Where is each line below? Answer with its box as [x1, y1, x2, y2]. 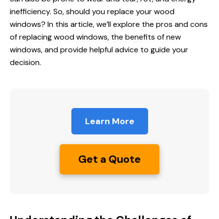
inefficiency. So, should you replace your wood [10, 6, 175, 17]
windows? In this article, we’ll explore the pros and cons [10, 19, 208, 30]
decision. [10, 57, 41, 68]
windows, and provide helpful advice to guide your [10, 44, 188, 55]
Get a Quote [78, 152, 141, 167]
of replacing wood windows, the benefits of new [10, 32, 181, 43]
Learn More [85, 115, 134, 128]
